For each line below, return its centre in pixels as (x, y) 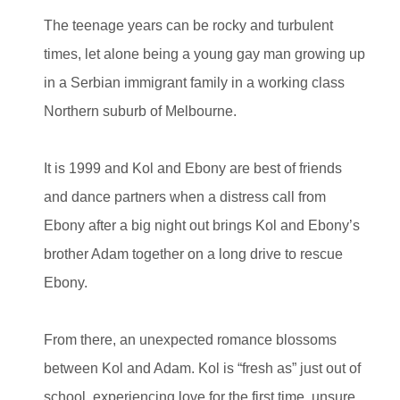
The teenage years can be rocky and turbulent (188, 25)
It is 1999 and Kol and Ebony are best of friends (193, 168)
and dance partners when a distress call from (185, 196)
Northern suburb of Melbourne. (140, 111)
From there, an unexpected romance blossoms (190, 339)
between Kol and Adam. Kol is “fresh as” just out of (202, 368)
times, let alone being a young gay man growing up (204, 54)
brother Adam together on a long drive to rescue (193, 254)
